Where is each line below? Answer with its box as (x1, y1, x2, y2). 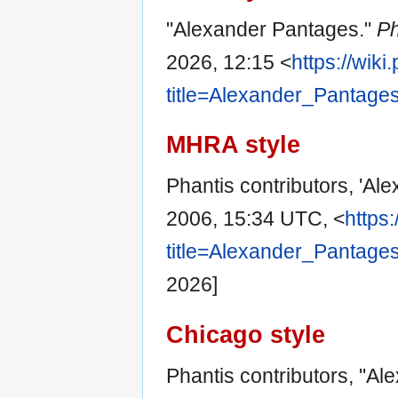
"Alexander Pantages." (166, 18, 377, 42)
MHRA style (166, 131, 300, 159)
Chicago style (166, 320, 325, 348)
